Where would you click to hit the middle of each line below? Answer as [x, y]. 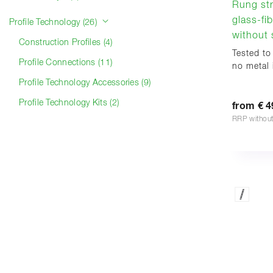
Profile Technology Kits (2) [69, 103]
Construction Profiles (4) [66, 43]
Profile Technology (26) [55, 23]
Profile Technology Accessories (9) [85, 83]
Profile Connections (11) [66, 63]
